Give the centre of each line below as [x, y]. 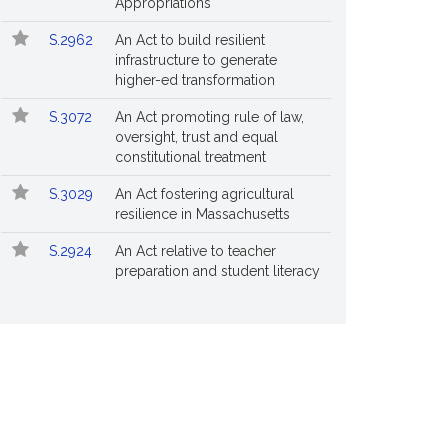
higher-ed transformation [195, 80]
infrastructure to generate [196, 60]
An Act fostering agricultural [204, 194]
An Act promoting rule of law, [209, 117]
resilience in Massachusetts [202, 214]
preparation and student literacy [217, 271]
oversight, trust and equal [196, 137]
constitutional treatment [190, 157]
